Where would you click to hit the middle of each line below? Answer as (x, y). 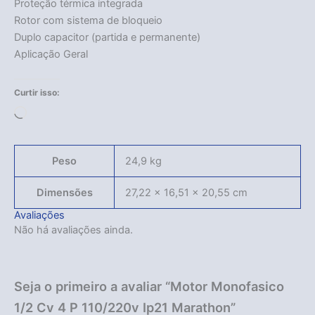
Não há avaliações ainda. (73, 230)
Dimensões (64, 193)
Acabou (157, 211)
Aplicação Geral (51, 54)
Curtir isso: (37, 93)
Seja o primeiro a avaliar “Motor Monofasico (149, 286)
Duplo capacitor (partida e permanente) (107, 37)
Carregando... (59, 114)
